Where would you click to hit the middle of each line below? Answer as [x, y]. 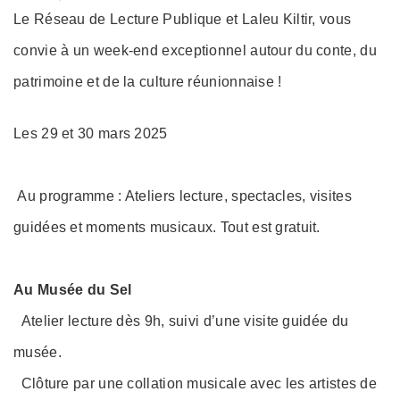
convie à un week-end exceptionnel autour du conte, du [195, 51]
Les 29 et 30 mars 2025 [91, 133]
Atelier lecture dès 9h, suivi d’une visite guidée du [181, 321]
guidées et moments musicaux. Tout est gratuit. [167, 227]
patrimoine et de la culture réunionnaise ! [148, 82]
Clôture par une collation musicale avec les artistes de [196, 383]
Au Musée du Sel [73, 289]
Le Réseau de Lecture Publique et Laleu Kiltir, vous [183, 20]
